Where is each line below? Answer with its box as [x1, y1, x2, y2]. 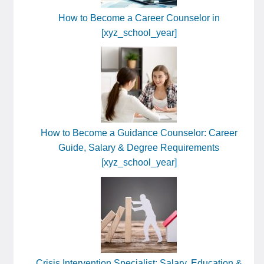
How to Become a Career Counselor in [58, 12, 220, 23]
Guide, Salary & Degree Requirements [58, 143, 219, 153]
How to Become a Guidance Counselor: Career [40, 128, 237, 138]
